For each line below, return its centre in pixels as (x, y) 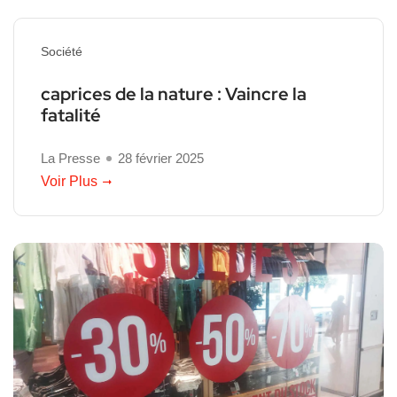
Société (62, 52)
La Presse (70, 159)
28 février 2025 (161, 159)
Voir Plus (69, 182)
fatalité (71, 116)
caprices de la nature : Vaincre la (174, 94)
